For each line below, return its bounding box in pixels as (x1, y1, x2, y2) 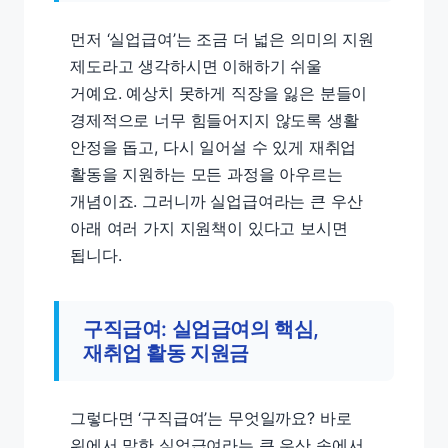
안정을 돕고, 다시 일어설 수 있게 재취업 (70, 137, 357, 157)
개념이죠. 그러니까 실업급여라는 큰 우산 (70, 191, 363, 211)
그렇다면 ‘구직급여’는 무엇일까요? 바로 (70, 408, 352, 428)
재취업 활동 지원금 (83, 341, 249, 365)
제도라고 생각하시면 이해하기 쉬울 (70, 56, 323, 76)
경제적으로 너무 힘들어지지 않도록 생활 (70, 110, 359, 130)
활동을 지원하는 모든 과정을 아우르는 (70, 164, 343, 184)
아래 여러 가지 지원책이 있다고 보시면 (70, 218, 348, 238)
